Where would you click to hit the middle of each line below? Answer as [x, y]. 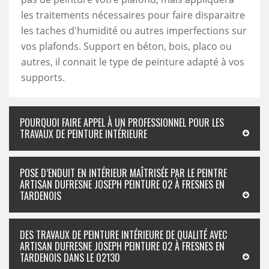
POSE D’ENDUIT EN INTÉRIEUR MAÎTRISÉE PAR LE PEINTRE [123, 173]
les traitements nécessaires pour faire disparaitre [133, 15]
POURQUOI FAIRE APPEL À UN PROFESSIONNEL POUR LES [122, 122]
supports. [43, 77]
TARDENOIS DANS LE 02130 [70, 258]
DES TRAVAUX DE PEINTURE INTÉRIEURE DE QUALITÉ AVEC [123, 235]
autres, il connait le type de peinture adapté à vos [133, 62]
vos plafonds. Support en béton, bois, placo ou [126, 46]
